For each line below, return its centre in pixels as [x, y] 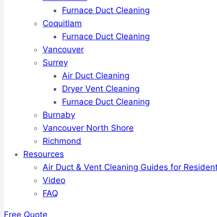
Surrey [55, 62]
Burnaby [59, 115]
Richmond [62, 141]
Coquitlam [62, 23]
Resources [44, 154]
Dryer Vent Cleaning [101, 89]
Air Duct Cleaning [96, 76]
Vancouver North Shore [88, 128]
